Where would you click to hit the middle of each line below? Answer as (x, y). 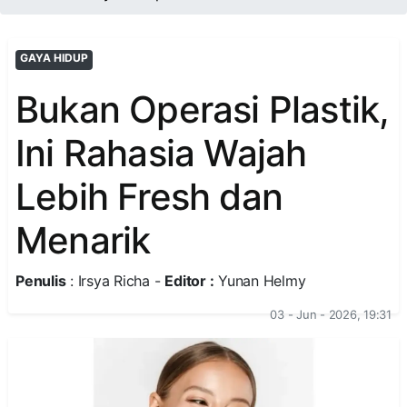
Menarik (83, 240)
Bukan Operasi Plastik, (203, 109)
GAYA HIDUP (54, 58)
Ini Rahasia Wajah (161, 153)
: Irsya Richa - (115, 281)
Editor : (189, 281)
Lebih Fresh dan (149, 197)
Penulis (41, 281)
